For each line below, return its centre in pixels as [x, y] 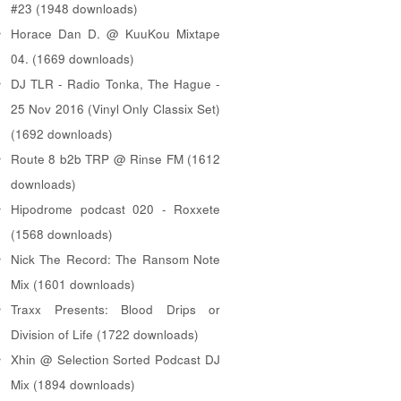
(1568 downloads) [62, 234]
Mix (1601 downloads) [73, 284]
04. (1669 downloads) [73, 58]
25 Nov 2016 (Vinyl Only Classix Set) [115, 108]
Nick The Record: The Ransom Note [115, 259]
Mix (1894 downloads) [73, 384]
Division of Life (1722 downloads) [105, 334]
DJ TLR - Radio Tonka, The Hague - [115, 83]
